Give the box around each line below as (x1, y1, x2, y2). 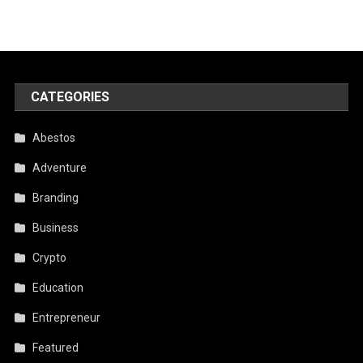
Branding (32, 190, 79, 204)
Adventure (32, 160, 88, 174)
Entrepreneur (32, 310, 101, 324)
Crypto (32, 250, 67, 264)
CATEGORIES (31, 88, 110, 105)
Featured (32, 340, 79, 354)
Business (32, 220, 79, 234)
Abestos (32, 130, 76, 144)
